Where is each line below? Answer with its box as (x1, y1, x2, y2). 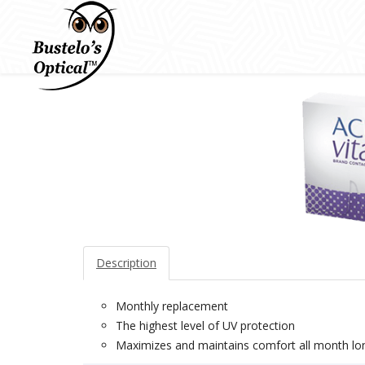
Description (96, 255, 156, 271)
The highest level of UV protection (116, 318, 295, 334)
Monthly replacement (116, 298, 228, 314)
